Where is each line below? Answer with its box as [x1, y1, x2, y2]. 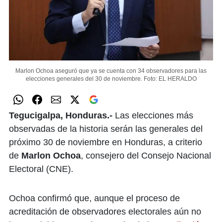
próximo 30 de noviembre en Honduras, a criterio [9, 137, 202, 147]
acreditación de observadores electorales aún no [9, 206, 201, 217]
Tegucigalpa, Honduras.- [9, 110, 112, 120]
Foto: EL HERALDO [143, 75, 197, 82]
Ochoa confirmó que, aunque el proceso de [9, 193, 180, 203]
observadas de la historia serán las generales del [9, 123, 203, 134]
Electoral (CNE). [9, 164, 73, 174]
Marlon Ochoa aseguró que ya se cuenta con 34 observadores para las [15, 67, 207, 74]
